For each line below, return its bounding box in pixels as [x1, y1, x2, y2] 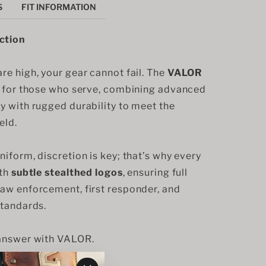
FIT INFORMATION [21, 1, 96, 12]
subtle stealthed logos [11, 167, 123, 179]
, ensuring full [122, 167, 191, 179]
